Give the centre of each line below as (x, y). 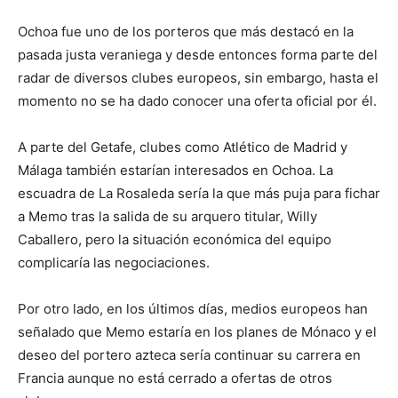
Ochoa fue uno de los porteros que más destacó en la (186, 32)
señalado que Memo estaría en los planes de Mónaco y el (197, 332)
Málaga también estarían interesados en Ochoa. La (175, 170)
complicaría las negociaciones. (114, 263)
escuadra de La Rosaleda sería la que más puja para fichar (199, 193)
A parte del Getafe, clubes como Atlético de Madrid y (183, 147)
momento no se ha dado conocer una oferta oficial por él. (197, 101)
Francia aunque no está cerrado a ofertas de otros (175, 378)
